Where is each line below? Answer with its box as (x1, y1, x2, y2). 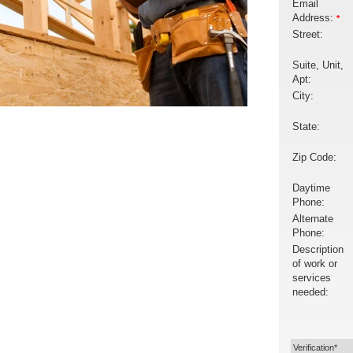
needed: (292, 287, 329, 299)
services (292, 273, 331, 284)
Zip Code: (292, 152, 336, 164)
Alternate (292, 214, 333, 225)
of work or (292, 258, 337, 270)
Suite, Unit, (292, 60, 344, 72)
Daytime (292, 183, 330, 195)
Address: (292, 13, 336, 24)
